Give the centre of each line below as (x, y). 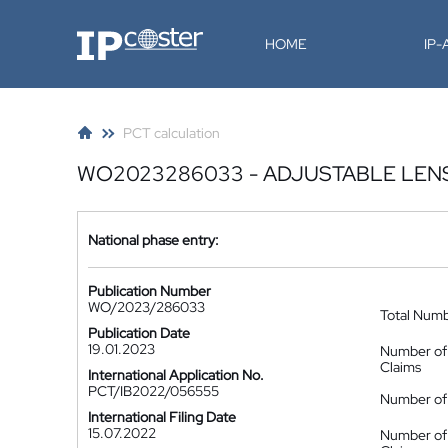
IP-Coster (106, 35)
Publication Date (139, 333)
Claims (400, 367)
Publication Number (149, 291)
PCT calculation (171, 133)
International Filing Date (162, 417)
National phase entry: (153, 239)
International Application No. (176, 375)
